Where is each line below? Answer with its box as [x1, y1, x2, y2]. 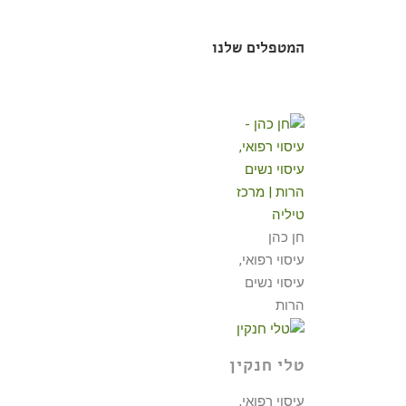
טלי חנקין [229, 358, 304, 377]
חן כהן [228, 229, 304, 246]
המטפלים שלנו [212, 42, 304, 58]
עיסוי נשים [245, 275, 304, 291]
